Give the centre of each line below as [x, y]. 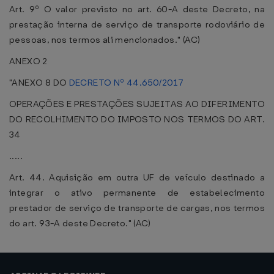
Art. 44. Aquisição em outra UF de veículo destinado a [137, 177]
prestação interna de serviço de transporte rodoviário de [137, 24]
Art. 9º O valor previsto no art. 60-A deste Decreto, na [137, 9]
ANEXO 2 [28, 61]
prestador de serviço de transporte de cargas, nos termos [137, 208]
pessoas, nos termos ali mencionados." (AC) [105, 40]
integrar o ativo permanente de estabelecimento [137, 193]
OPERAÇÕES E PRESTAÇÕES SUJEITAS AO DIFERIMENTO [137, 104]
